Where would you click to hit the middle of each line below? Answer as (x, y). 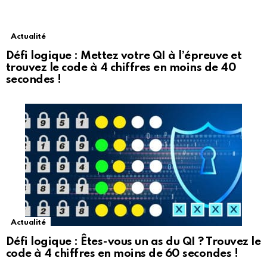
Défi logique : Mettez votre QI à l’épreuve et (124, 55)
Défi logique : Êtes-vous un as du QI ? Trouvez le (133, 241)
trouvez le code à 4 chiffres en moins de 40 (121, 67)
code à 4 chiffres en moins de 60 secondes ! (122, 253)
